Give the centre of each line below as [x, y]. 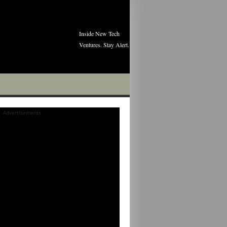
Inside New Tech [99, 33]
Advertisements [22, 112]
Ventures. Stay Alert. [104, 45]
